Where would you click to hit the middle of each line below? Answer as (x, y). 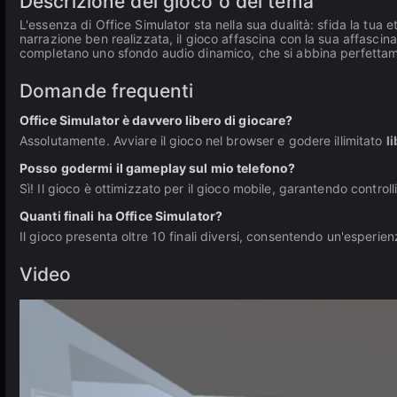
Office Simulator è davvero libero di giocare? (156, 120)
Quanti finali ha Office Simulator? (121, 216)
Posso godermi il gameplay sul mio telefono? (158, 168)
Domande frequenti (107, 91)
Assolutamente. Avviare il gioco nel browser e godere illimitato (203, 140)
